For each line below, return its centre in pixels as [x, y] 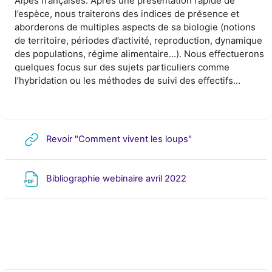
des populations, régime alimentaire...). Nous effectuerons [139, 53]
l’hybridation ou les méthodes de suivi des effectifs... [131, 80]
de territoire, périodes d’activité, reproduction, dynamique [138, 40]
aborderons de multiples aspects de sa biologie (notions [135, 27]
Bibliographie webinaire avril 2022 [117, 179]
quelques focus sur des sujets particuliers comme [122, 67]
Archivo [204, 178]
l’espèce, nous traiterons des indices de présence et [127, 13]
